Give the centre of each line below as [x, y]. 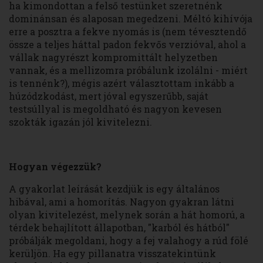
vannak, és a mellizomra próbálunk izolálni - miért [128, 70]
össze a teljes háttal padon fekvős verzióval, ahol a [127, 45]
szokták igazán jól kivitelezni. [80, 122]
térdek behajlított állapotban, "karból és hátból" [119, 228]
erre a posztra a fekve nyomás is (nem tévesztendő [128, 32]
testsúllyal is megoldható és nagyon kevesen [115, 109]
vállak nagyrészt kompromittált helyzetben [113, 58]
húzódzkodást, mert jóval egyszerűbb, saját [109, 96]
